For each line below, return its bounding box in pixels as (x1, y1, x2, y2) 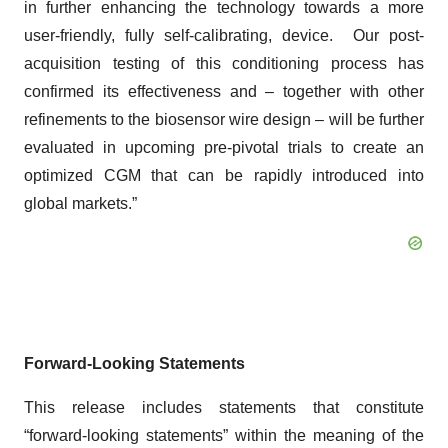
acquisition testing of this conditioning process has (24, 55, 424, 72)
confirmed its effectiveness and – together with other (24, 83, 424, 100)
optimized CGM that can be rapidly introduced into (24, 167, 424, 184)
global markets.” (24, 195, 137, 212)
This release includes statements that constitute (24, 399, 424, 416)
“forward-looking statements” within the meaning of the (24, 427, 424, 444)
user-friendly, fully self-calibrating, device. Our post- (24, 27, 424, 44)
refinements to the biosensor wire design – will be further (24, 111, 424, 128)
